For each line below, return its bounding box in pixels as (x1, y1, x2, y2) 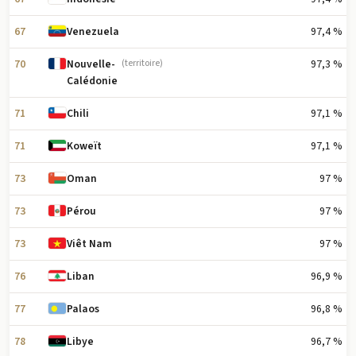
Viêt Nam (67, 236, 113, 252)
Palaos (67, 301, 100, 317)
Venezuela (67, 24, 120, 40)
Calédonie (67, 73, 118, 89)
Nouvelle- (67, 56, 116, 72)
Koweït (67, 138, 103, 154)
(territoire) (122, 56, 164, 71)
